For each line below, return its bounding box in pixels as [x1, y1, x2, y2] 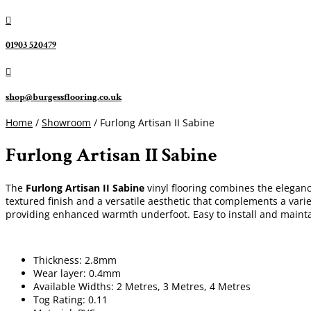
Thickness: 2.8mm [33, 253, 117, 267]
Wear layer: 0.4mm [33, 266, 121, 280]
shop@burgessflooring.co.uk [6, 90, 121, 103]
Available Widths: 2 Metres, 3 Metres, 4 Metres [33, 279, 251, 293]
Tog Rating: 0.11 [33, 292, 108, 306]
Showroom [42, 116, 91, 130]
